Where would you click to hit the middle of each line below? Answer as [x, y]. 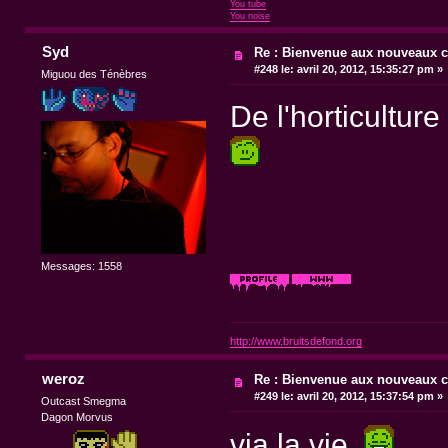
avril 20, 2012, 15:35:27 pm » [369, 68]
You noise [249, 15]
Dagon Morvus [77, 416]
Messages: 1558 [82, 265]
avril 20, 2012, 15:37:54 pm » [369, 395]
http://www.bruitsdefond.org [295, 340]
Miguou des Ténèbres [94, 73]
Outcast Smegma [84, 400]
